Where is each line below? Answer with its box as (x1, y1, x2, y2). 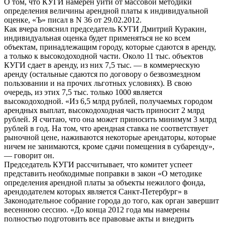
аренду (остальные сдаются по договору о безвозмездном (4, 70, 200, 79)
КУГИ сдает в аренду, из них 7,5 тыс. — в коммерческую (4, 61, 200, 70)
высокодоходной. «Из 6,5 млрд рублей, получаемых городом (4, 97, 212, 106)
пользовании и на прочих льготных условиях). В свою (4, 79, 192, 88)
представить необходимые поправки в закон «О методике (4, 169, 202, 178)
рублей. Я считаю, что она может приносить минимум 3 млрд (4, 115, 216, 124)
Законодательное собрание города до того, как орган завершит (4, 196, 219, 205)
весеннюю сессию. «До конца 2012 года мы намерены (4, 205, 190, 214)
